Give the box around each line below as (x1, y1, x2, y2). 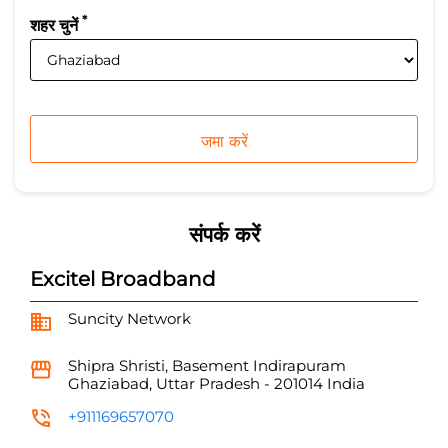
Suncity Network (68, 309, 191, 329)
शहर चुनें (30, 16, 82, 36)
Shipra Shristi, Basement (68, 356, 249, 376)
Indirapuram (253, 356, 346, 376)
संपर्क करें (188, 222, 260, 248)
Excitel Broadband (30, 267, 216, 292)
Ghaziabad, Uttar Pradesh (68, 374, 264, 394)
